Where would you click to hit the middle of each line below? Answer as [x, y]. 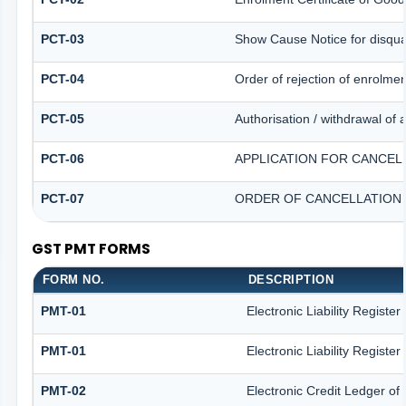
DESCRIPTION [291, 279]
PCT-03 [62, 39]
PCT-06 [62, 159]
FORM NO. [73, 279]
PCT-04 [62, 79]
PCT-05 [62, 119]
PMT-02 [63, 390]
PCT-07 [62, 199]
